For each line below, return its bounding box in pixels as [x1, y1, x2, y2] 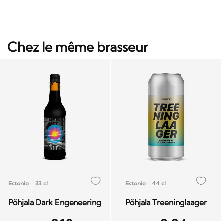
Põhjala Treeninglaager [125, 197, 207, 207]
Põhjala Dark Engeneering [8, 197, 101, 207]
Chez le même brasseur [7, 38, 148, 55]
